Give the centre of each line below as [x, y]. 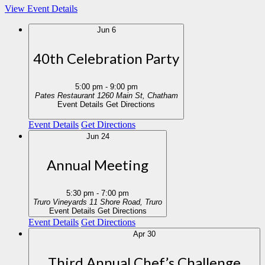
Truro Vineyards [61, 202]
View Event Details [41, 9]
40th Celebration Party [106, 58]
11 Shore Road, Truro [153, 202]
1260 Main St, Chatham [162, 96]
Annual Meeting [98, 165]
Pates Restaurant [66, 96]
